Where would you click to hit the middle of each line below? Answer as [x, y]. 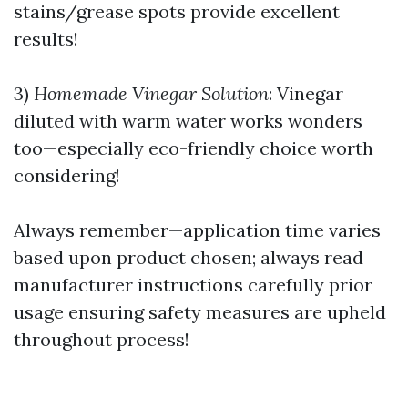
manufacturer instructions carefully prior [193, 285]
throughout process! [102, 339]
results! [46, 39]
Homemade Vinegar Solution [151, 93]
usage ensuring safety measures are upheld [200, 312]
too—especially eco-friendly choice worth [194, 148]
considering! [67, 175]
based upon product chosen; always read [189, 257]
